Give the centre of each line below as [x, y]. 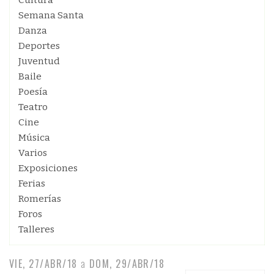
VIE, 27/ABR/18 [43, 264]
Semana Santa [51, 15]
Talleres [36, 229]
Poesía [33, 92]
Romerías [40, 199]
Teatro [33, 107]
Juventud [39, 61]
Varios [33, 153]
